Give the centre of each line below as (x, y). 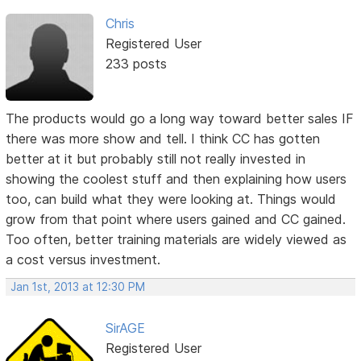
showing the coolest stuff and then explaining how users (176, 178)
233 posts (136, 63)
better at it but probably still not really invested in (156, 158)
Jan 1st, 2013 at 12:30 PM (78, 286)
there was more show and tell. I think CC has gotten (163, 138)
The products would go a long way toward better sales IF (180, 118)
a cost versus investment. (83, 259)
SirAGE (125, 328)
